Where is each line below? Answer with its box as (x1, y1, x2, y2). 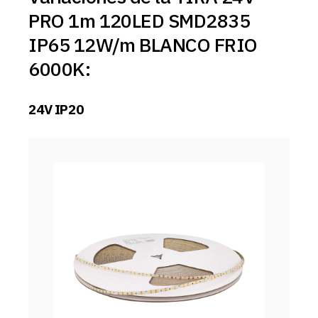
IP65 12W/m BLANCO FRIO (28, 31, 258, 57)
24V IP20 (28, 100, 84, 118)
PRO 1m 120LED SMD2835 (28, 7, 250, 33)
